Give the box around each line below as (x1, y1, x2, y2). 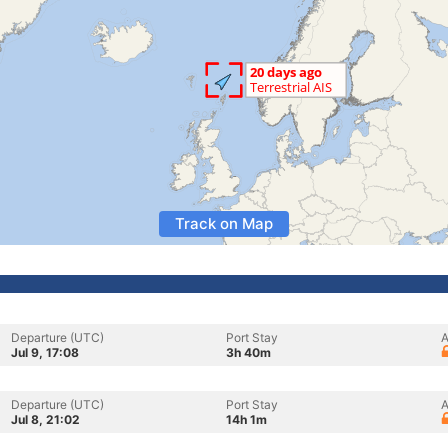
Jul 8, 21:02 (11, 412, 80, 427)
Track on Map (175, 214, 273, 233)
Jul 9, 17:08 (11, 345, 79, 360)
